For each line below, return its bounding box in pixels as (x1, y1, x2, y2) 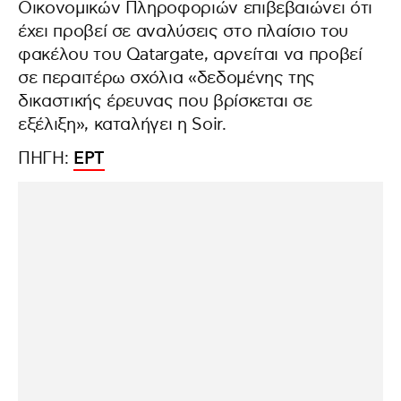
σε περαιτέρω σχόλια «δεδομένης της (18, 68, 316, 89)
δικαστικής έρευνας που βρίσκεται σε (18, 91, 312, 112)
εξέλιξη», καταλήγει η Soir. (18, 115, 226, 135)
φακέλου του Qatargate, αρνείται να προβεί (18, 45, 363, 65)
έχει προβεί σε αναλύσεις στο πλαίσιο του (18, 21, 348, 42)
